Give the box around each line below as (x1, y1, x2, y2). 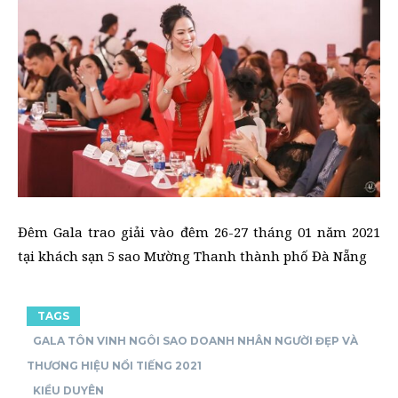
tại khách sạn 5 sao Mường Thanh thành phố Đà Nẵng (18, 246, 367, 265)
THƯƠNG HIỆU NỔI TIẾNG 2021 (27, 358, 202, 372)
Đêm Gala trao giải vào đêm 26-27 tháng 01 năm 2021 (18, 222, 380, 241)
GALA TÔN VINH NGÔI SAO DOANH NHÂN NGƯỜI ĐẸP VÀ (33, 333, 358, 347)
